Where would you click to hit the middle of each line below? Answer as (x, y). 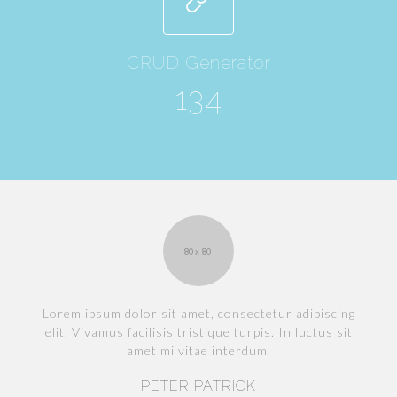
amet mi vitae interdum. (198, 351)
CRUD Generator (198, 63)
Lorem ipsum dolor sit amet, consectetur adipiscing (198, 314)
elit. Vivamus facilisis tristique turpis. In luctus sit (198, 332)
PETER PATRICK (198, 386)
